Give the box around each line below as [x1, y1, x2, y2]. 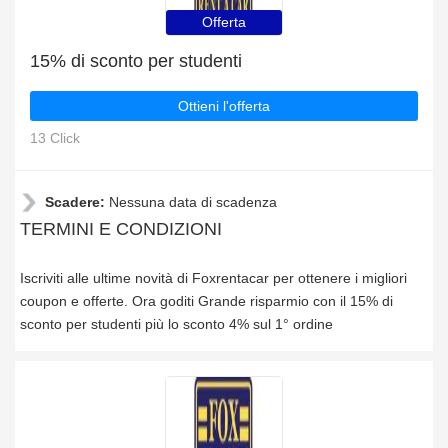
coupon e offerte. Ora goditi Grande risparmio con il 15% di [20, 293, 393, 309]
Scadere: [45, 194, 109, 210]
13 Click [30, 130, 80, 146]
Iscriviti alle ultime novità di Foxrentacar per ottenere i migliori [20, 270, 407, 286]
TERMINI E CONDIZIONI [20, 219, 222, 239]
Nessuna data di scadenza [109, 194, 277, 210]
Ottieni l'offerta [178, 98, 270, 114]
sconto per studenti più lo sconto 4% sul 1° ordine [20, 316, 333, 332]
